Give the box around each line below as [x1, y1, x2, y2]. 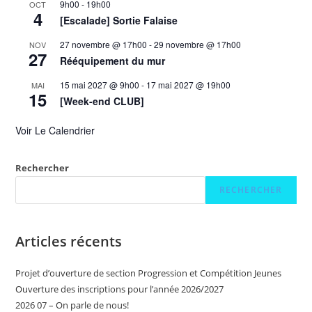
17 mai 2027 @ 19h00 [146, 78, 231, 91]
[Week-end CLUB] [60, 93, 145, 108]
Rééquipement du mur [60, 53, 166, 68]
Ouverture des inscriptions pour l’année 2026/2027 [15, 282, 224, 295]
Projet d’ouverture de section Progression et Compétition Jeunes [15, 266, 282, 279]
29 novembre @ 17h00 [154, 38, 242, 50]
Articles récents [15, 231, 123, 251]
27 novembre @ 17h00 [60, 38, 148, 50]
